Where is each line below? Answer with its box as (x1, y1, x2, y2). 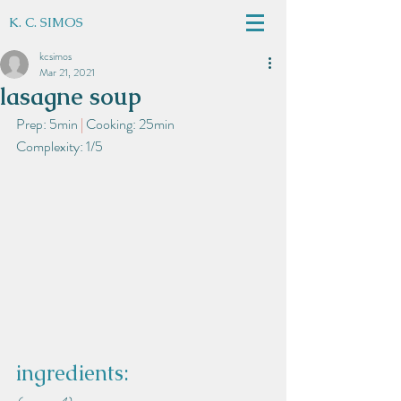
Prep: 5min (16, 114, 78, 134)
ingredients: (16, 359, 129, 388)
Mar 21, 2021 (39, 64, 95, 81)
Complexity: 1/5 (16, 136, 103, 157)
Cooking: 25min (86, 114, 175, 134)
